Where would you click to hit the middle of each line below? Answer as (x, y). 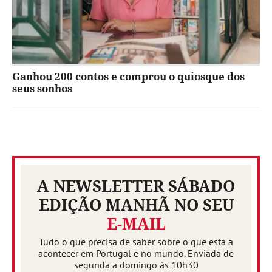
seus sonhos (42, 89)
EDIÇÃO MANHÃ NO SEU (136, 205)
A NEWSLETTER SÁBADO (136, 186)
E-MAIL (136, 224)
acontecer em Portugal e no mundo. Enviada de (136, 253)
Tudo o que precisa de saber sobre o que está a (136, 242)
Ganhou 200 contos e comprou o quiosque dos (128, 76)
